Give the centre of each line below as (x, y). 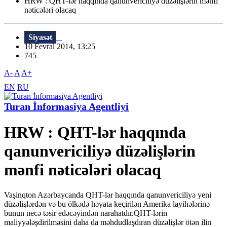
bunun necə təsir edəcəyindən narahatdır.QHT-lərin (86, 213)
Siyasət (40, 37)
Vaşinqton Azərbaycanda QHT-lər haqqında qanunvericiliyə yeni (108, 195)
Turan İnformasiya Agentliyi (66, 107)
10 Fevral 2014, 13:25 (63, 47)
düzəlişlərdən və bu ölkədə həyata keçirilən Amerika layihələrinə (107, 204)
